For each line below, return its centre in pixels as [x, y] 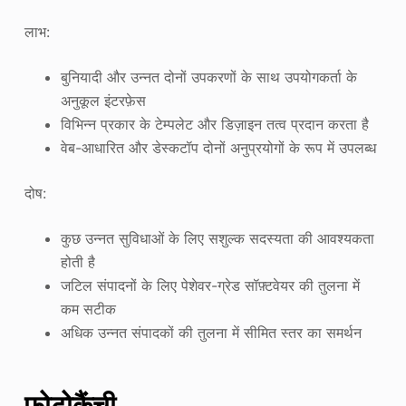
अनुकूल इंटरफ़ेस [103, 101]
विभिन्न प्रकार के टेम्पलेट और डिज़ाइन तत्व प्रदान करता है [214, 125]
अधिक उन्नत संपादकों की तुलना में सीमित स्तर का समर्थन [211, 333]
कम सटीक [88, 309]
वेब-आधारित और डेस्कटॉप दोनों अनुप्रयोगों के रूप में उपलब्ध [218, 148]
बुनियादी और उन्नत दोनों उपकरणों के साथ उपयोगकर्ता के [208, 77]
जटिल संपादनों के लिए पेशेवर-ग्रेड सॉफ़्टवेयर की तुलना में [210, 286]
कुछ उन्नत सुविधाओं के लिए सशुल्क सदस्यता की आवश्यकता [217, 239]
